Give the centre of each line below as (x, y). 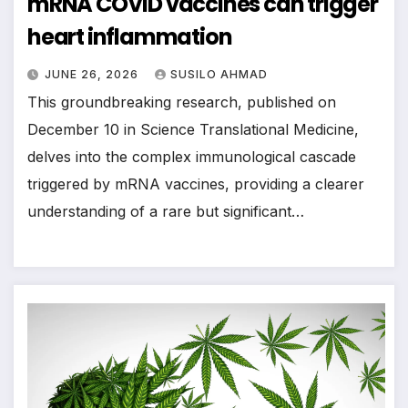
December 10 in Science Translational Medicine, (193, 130)
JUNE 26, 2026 (93, 75)
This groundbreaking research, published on (182, 102)
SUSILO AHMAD (219, 75)
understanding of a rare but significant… (166, 212)
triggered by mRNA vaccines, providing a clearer (196, 184)
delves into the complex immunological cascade (192, 157)
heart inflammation (130, 37)
